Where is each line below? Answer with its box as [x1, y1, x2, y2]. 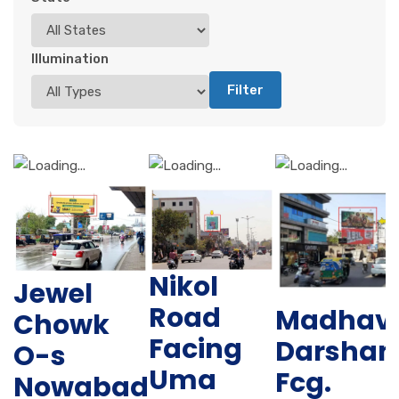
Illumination [31, 50, 109, 67]
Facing [149, 330, 242, 369]
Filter [227, 81, 264, 98]
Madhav [275, 301, 392, 339]
